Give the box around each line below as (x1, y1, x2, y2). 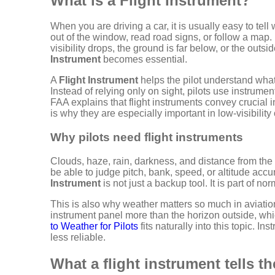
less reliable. (50, 231, 106, 242)
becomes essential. (101, 54, 187, 65)
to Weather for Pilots (50, 220, 138, 231)
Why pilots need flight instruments (50, 131, 243, 144)
